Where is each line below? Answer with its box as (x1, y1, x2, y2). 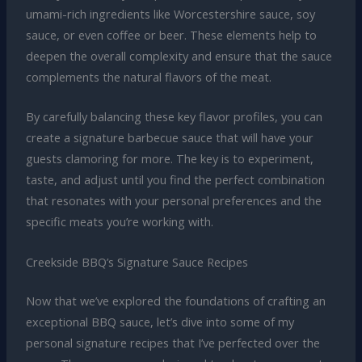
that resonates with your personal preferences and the (25, 192, 322, 209)
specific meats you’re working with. (25, 213, 213, 230)
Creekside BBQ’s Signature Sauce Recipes (25, 253, 248, 270)
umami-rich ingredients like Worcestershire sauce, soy (25, 6, 315, 23)
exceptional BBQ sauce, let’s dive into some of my (25, 313, 294, 330)
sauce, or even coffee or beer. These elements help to (25, 27, 317, 44)
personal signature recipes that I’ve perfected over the (25, 334, 320, 351)
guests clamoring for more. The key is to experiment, (25, 150, 314, 167)
